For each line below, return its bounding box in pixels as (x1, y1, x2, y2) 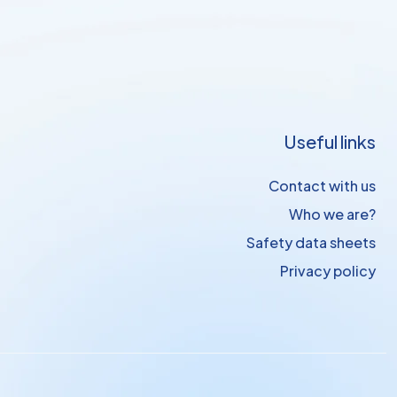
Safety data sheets (246, 233, 376, 252)
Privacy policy (280, 261, 376, 280)
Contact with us (269, 176, 376, 195)
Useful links (284, 130, 376, 152)
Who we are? (289, 205, 376, 223)
